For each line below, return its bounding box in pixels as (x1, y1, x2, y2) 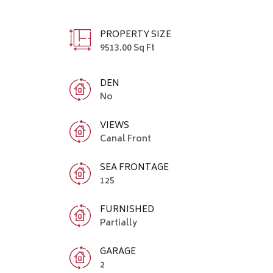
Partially (99, 215, 137, 231)
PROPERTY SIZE (99, 27, 171, 43)
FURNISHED (99, 202, 154, 218)
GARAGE (99, 244, 136, 260)
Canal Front (99, 131, 151, 147)
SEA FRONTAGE (99, 160, 169, 175)
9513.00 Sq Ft (99, 41, 155, 57)
